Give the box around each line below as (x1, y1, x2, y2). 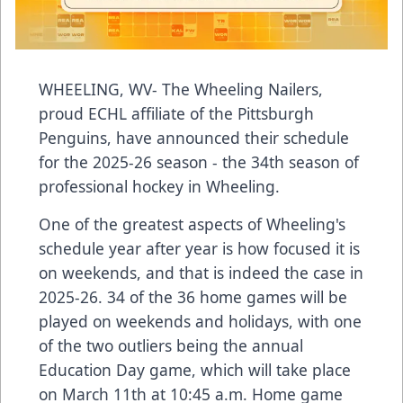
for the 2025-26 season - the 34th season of (39, 151, 359, 174)
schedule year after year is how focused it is (39, 237, 360, 260)
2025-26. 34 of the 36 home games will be (39, 286, 347, 309)
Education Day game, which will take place (39, 359, 351, 381)
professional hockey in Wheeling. (39, 175, 280, 198)
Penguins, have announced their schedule (39, 127, 349, 149)
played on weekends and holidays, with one (39, 310, 362, 333)
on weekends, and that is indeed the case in (39, 262, 363, 284)
